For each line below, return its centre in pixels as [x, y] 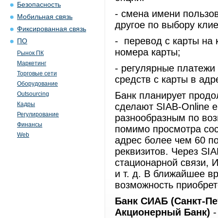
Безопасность [39, 5]
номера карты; [148, 52]
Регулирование [38, 114]
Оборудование [37, 84]
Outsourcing [33, 94]
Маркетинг [32, 63]
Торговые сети [37, 73]
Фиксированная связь [52, 29]
